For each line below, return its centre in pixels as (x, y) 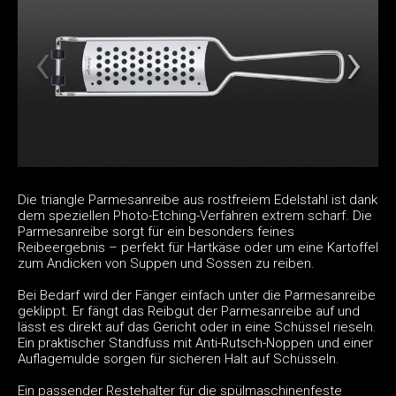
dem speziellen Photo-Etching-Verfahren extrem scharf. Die (195, 215)
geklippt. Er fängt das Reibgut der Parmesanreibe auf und (189, 311)
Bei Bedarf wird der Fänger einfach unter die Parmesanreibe (197, 295)
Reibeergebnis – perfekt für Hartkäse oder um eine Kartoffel (198, 247)
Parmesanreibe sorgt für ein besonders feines (156, 231)
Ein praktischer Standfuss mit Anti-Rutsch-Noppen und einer (195, 343)
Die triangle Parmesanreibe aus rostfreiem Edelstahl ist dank (198, 199)
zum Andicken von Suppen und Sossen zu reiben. (166, 263)
